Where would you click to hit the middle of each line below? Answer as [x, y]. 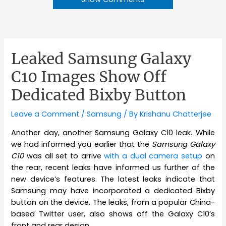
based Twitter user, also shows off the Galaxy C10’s [113, 214]
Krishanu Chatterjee [176, 114]
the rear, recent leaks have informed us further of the [113, 167]
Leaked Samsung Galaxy [101, 59]
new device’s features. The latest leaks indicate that [113, 179]
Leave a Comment [45, 114]
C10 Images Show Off [89, 77]
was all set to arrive [64, 156]
